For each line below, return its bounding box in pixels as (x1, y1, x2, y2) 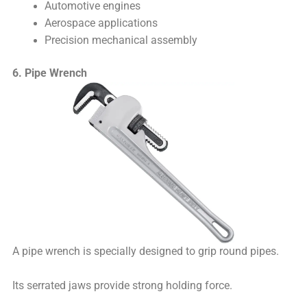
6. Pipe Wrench (12, 67, 88, 80)
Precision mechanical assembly (44, 34, 197, 47)
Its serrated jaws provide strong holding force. (12, 280, 233, 293)
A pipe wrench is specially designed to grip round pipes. (12, 245, 280, 258)
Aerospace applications (44, 17, 158, 30)
